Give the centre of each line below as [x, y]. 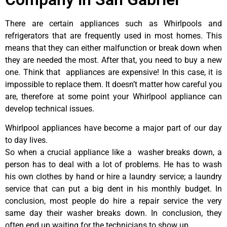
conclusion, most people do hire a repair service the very [113, 201]
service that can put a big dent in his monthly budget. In [113, 189]
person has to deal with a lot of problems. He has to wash [113, 165]
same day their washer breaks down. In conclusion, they [113, 213]
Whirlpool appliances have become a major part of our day [113, 128]
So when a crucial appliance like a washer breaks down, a [113, 153]
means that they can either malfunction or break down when [113, 48]
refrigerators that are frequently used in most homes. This [113, 35]
